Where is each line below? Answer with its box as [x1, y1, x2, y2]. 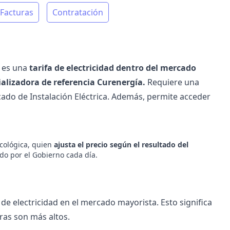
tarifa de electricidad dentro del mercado [29, 62, 196, 73]
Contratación [52, 7, 103, 18]
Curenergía [97, 76, 143, 88]
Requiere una [147, 76, 199, 88]
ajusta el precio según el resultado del [51, 140, 188, 149]
